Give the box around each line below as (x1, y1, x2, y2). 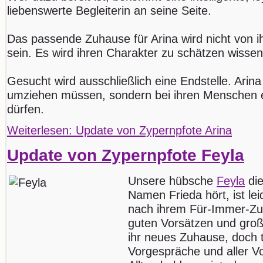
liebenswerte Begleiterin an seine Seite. (7, 4, 211, 17)
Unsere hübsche (128, 174, 217, 187)
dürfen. (7, 102, 44, 116)
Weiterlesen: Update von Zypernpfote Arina (7, 123, 232, 137)
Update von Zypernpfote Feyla (7, 146, 244, 164)
